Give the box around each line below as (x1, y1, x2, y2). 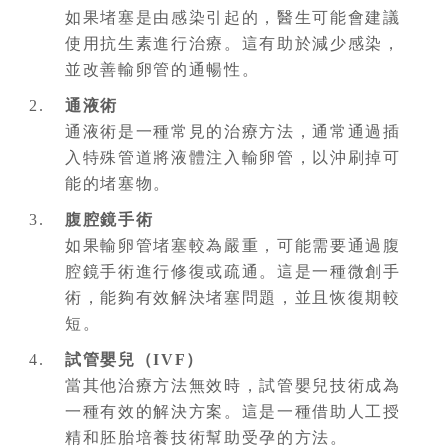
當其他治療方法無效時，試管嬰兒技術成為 (65, 376, 401, 394)
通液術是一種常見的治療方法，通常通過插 (65, 122, 401, 140)
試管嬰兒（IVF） (65, 350, 205, 368)
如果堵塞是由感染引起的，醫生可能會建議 (65, 8, 401, 26)
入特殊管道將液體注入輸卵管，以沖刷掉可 (65, 148, 401, 166)
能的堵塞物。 (65, 174, 172, 192)
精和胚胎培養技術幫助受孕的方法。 (65, 428, 348, 446)
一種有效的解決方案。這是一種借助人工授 (65, 402, 401, 420)
